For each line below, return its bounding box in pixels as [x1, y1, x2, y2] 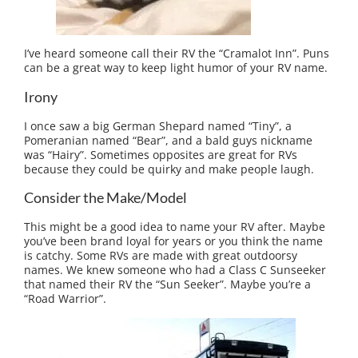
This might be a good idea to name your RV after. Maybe [24, 219, 325, 235]
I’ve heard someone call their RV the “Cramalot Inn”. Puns [24, 46, 329, 62]
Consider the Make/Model [24, 189, 187, 207]
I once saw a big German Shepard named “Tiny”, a [24, 117, 292, 133]
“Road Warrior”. [24, 291, 106, 307]
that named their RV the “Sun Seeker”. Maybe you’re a [24, 276, 311, 292]
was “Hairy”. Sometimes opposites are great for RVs [24, 146, 297, 162]
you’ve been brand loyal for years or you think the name [24, 233, 323, 249]
